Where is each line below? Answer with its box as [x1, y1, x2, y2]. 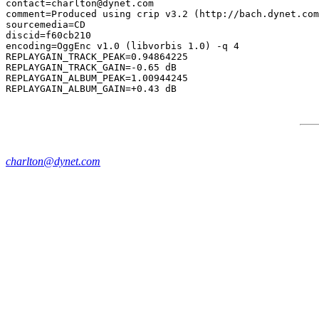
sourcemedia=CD [6, 19, 85, 30]
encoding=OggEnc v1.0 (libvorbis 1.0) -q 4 [6, 41, 239, 51]
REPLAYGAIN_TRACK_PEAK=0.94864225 [6, 51, 188, 62]
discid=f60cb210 [6, 30, 91, 41]
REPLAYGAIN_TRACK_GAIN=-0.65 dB [6, 62, 177, 73]
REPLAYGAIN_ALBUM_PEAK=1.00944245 [6, 73, 188, 83]
